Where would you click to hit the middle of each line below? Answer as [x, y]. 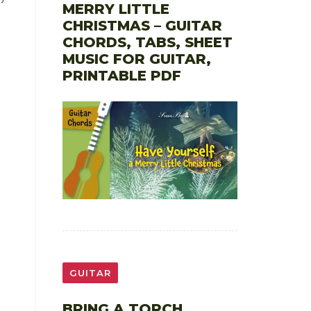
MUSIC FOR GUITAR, [136, 59]
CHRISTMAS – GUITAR [142, 25]
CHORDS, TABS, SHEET [147, 42]
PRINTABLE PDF [121, 75]
